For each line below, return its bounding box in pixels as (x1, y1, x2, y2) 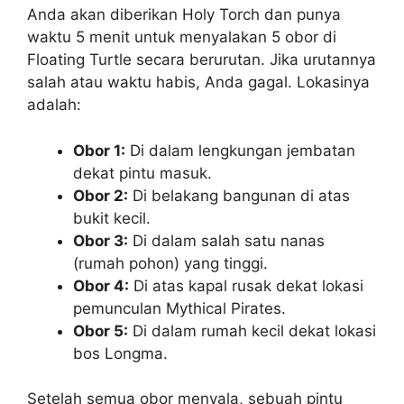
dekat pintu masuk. (73, 163, 212, 182)
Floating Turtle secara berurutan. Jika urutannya (27, 50, 376, 69)
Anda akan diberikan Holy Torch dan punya (27, 5, 341, 24)
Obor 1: (73, 141, 125, 160)
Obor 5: (73, 321, 128, 340)
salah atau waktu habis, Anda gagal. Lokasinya (27, 73, 370, 92)
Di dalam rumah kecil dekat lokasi (128, 321, 376, 340)
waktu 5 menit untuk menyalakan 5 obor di (27, 28, 336, 47)
